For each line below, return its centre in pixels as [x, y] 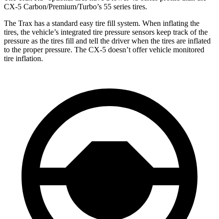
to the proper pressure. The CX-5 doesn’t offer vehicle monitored [104, 50]
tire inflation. [23, 59]
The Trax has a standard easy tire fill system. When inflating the [102, 23]
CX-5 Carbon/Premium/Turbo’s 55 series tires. [76, 7]
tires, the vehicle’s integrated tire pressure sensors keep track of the [106, 32]
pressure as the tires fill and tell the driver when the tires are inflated [107, 41]
